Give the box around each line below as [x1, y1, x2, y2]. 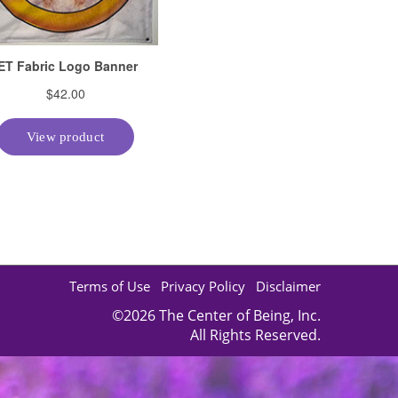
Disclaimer [256, 276, 321, 295]
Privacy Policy [161, 276, 245, 295]
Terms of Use [69, 276, 150, 295]
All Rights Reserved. [190, 325, 321, 346]
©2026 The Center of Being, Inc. [112, 306, 321, 326]
